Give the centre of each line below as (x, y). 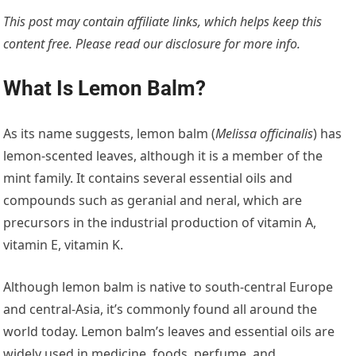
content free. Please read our (83, 44)
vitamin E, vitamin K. (64, 245)
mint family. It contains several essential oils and (148, 178)
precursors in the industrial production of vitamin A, (160, 223)
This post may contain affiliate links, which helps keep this (163, 22)
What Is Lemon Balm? (105, 89)
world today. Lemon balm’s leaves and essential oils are (169, 332)
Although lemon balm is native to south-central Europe (168, 287)
